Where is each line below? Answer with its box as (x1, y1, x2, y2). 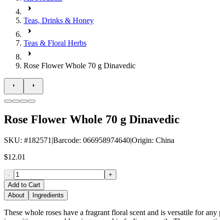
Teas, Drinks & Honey (24, 16, 94, 25)
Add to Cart (8, 181, 40, 189)
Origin (132, 136, 152, 144)
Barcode (53, 136, 79, 144)
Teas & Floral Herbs (24, 39, 86, 47)
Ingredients (32, 191, 64, 199)
